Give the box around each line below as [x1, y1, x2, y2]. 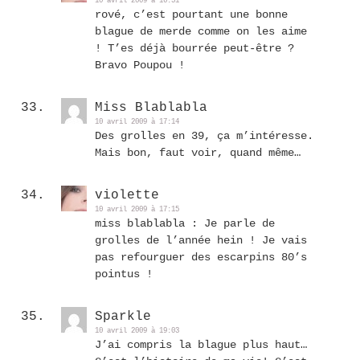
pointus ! [95, 268, 153, 280]
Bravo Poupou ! [95, 59, 185, 72]
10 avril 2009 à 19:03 [95, 327, 179, 335]
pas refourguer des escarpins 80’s [95, 251, 307, 264]
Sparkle [95, 309, 151, 324]
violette [95, 188, 159, 202]
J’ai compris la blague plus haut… [95, 338, 307, 351]
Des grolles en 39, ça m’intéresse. [95, 129, 313, 142]
